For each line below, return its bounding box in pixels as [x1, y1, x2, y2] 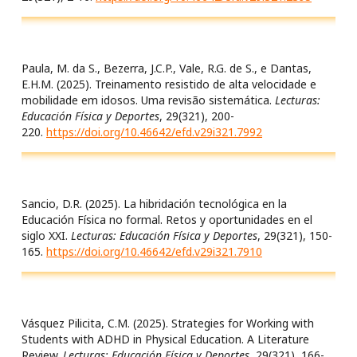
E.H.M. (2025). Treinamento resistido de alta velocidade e [22, 76, 316, 92]
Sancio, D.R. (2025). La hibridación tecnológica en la [22, 196, 287, 211]
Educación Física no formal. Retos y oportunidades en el [22, 212, 312, 227]
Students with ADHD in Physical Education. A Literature [22, 331, 309, 347]
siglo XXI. [22, 228, 71, 243]
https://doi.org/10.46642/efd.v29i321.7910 [46, 244, 262, 259]
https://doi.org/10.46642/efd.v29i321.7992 [46, 124, 262, 139]
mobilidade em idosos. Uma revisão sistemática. [22, 92, 275, 108]
